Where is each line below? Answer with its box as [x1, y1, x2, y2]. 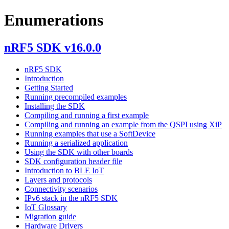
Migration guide [25, 212, 76, 221]
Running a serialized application [25, 138, 128, 147]
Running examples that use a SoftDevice [25, 129, 155, 138]
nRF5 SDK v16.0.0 [4, 40, 101, 54]
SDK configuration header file [25, 156, 122, 166]
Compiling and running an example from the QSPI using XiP [25, 120, 222, 129]
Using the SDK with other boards [25, 147, 133, 156]
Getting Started [25, 83, 73, 92]
